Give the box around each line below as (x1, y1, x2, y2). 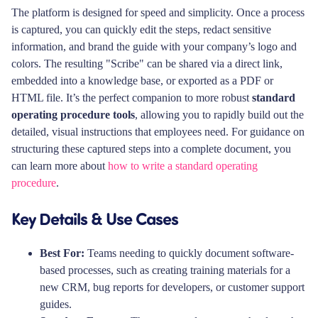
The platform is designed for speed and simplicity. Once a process (11, 6, 305, 19)
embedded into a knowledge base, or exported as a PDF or (11, 75, 273, 87)
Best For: (40, 247, 84, 260)
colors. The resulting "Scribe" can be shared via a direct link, (11, 57, 283, 70)
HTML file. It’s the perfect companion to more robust (11, 92, 252, 104)
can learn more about (11, 160, 108, 172)
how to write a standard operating (108, 160, 258, 172)
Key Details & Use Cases (11, 207, 178, 230)
